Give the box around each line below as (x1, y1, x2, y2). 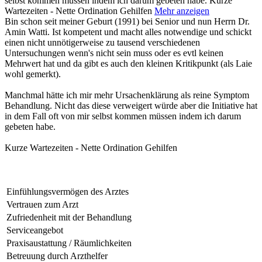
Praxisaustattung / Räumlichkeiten (6, 237, 132, 248)
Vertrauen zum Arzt (6, 199, 78, 209)
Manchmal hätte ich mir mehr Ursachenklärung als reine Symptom (5, 89, 249, 100)
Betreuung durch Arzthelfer (6, 250, 108, 261)
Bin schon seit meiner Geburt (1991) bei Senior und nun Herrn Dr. (5, 16, 250, 26)
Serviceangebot (6, 225, 63, 235)
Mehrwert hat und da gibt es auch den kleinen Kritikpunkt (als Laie (5, 58, 252, 68)
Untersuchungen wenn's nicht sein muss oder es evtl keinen (5, 47, 223, 58)
